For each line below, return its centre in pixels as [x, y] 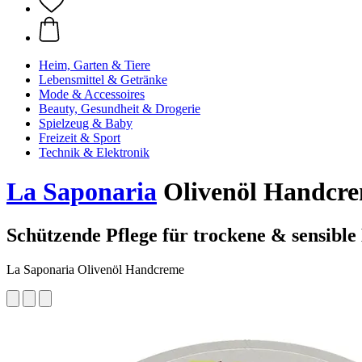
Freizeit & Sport [80, 138]
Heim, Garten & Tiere [95, 65]
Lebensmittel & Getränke [103, 80]
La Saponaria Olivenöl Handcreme [95, 269]
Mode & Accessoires [92, 94]
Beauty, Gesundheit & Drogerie [120, 109]
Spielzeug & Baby [86, 123]
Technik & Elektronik [94, 152]
